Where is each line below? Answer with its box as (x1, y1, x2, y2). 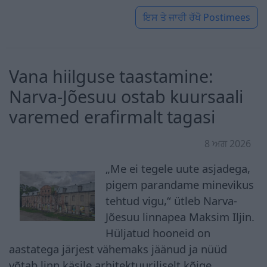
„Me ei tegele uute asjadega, (105, 160, 251, 176)
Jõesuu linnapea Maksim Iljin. (105, 209, 255, 224)
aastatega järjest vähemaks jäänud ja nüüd (9, 241, 227, 256)
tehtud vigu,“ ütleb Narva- (105, 193, 238, 208)
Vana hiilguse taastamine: (9, 64, 213, 88)
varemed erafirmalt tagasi (9, 104, 215, 128)
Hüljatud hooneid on (105, 225, 211, 240)
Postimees (203, 10, 250, 24)
